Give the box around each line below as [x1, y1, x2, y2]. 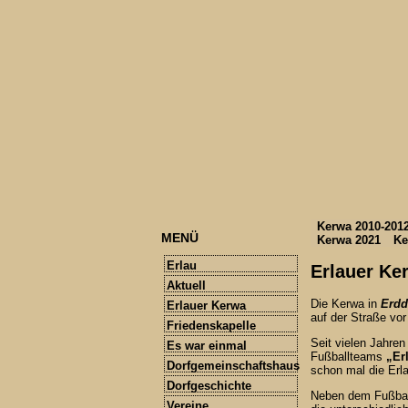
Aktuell [167, 279, 206, 293]
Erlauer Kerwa [167, 299, 246, 313]
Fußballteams [311, 350, 386, 364]
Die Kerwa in [311, 297, 381, 311]
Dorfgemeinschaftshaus [167, 359, 300, 373]
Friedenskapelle [167, 319, 256, 333]
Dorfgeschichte [167, 379, 251, 393]
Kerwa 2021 [317, 233, 381, 247]
